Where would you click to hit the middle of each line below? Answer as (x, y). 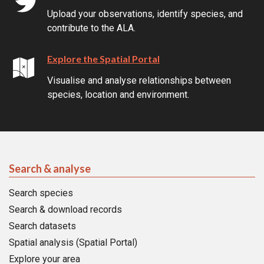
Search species (41, 193)
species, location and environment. (118, 94)
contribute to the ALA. (91, 28)
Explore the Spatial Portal (103, 58)
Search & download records (65, 209)
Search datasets (42, 226)
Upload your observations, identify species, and (145, 14)
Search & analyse (50, 168)
